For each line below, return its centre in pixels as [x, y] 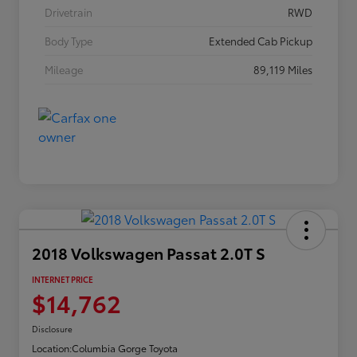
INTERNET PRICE [63, 280]
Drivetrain [69, 12]
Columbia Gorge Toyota [125, 348]
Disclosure [52, 329]
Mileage [64, 70]
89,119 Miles [283, 70]
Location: [52, 348]
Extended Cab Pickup [261, 41]
